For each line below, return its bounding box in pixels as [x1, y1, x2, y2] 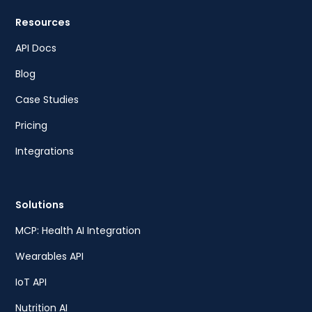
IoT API [15, 275, 47, 290]
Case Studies [15, 93, 79, 107]
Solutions [15, 198, 65, 212]
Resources [15, 15, 71, 30]
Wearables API [15, 249, 84, 264]
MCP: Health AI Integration [15, 224, 141, 238]
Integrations [15, 144, 75, 159]
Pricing [15, 118, 48, 133]
